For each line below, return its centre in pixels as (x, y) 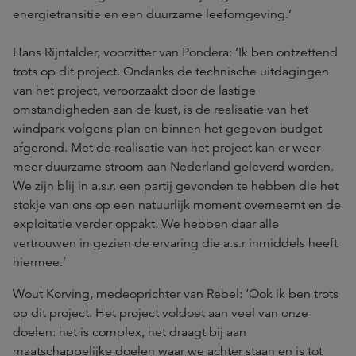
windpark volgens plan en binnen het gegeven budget (167, 129)
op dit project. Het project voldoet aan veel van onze (161, 313)
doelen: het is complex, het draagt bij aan (130, 333)
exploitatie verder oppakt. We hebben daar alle (146, 224)
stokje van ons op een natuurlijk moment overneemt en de (177, 205)
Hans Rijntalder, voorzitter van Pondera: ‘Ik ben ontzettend (175, 53)
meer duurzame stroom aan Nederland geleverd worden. (173, 167)
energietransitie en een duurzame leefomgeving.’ (154, 15)
